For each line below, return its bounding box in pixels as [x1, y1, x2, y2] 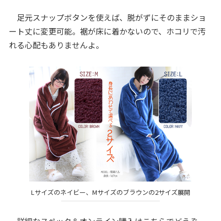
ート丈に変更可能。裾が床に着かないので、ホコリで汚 [8, 25, 206, 37]
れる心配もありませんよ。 [8, 38, 104, 51]
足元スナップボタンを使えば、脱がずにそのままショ [8, 11, 206, 23]
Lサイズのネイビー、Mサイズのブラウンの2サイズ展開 [31, 187, 190, 197]
